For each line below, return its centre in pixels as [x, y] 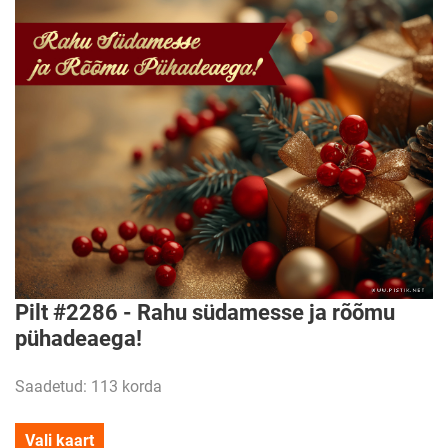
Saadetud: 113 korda [88, 386]
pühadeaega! [78, 337]
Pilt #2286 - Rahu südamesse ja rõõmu [205, 311]
